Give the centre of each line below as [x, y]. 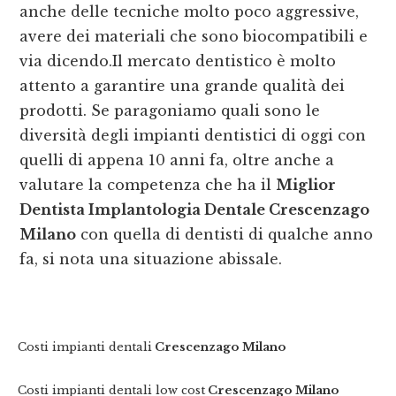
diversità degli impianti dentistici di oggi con [193, 136]
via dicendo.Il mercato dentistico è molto [178, 61]
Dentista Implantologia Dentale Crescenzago [195, 210]
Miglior [306, 185]
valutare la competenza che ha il [148, 185]
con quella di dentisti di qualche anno [225, 235]
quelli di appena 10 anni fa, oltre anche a [177, 160]
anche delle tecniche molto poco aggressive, [190, 12]
